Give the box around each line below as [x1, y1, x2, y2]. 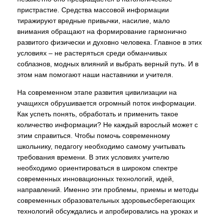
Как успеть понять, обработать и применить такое [17, 110, 178, 118]
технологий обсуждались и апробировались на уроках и [17, 207, 198, 215]
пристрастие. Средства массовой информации [17, 6, 169, 14]
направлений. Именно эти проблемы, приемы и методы [17, 186, 198, 193]
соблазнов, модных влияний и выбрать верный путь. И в [17, 60, 198, 68]
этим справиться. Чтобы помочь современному [17, 132, 170, 139]
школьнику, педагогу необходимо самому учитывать [17, 142, 185, 150]
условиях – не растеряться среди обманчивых [17, 49, 167, 57]
